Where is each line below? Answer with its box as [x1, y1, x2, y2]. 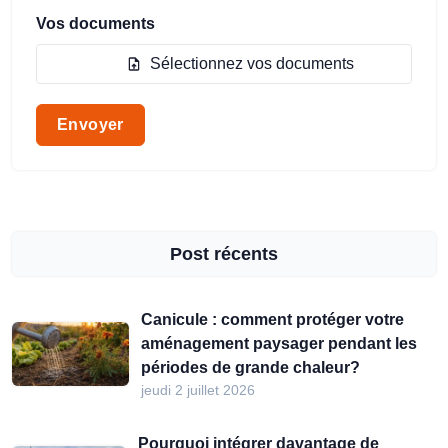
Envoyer [57, 116, 124, 133]
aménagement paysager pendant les [141, 335, 418, 352]
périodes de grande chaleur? [141, 359, 361, 376]
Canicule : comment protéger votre [141, 311, 405, 328]
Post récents [170, 244, 278, 264]
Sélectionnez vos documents [150, 55, 354, 72]
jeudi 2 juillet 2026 [141, 382, 256, 398]
